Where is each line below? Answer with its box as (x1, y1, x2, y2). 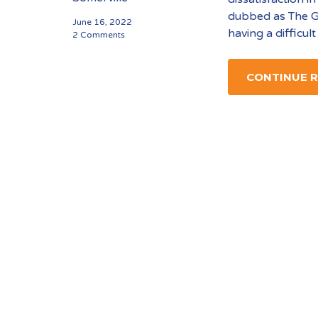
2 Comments (72, 30, 125, 40)
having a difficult (228, 26, 317, 40)
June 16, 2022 (72, 17, 132, 27)
